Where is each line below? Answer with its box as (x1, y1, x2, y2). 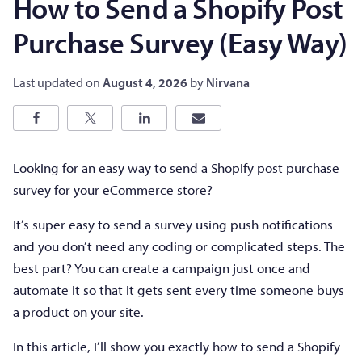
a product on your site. (13, 302, 144, 320)
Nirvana (206, 74, 250, 90)
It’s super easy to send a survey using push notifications (13, 215, 333, 233)
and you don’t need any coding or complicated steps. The (13, 237, 345, 255)
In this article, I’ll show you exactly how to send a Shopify (13, 337, 340, 355)
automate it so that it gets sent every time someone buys (13, 280, 344, 298)
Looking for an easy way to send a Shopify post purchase (13, 158, 339, 176)
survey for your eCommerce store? (13, 180, 213, 198)
